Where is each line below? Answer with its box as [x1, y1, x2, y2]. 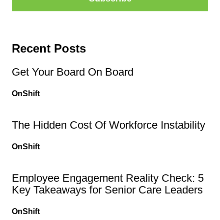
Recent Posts [12, 41, 86, 55]
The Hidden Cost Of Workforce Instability [12, 118, 205, 131]
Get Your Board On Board [12, 65, 134, 78]
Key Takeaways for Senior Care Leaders [12, 183, 203, 196]
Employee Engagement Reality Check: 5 [12, 171, 204, 184]
